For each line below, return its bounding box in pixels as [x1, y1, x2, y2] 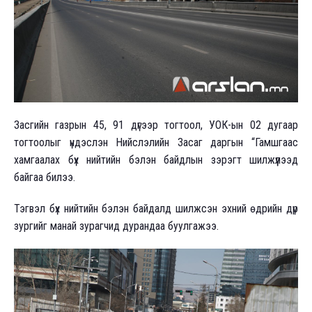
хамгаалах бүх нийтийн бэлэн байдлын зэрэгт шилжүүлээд [14, 153, 298, 166]
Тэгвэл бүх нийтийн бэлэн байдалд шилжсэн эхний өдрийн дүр [14, 201, 298, 215]
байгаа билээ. [14, 170, 75, 184]
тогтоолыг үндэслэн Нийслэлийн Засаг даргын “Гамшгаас [14, 135, 298, 149]
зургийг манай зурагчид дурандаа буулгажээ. [14, 219, 221, 233]
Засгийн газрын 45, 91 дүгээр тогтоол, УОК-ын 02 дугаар [14, 118, 298, 132]
